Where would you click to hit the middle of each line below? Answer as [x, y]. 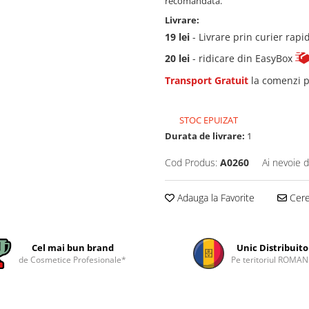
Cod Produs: [191, 162]
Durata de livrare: [205, 136]
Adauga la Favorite [215, 197]
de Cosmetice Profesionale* [73, 259]
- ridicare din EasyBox [242, 59]
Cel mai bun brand [72, 247]
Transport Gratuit [207, 80]
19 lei [177, 37]
